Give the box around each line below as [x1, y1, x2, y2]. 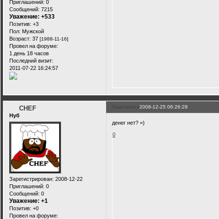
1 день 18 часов [9, 50, 49, 56]
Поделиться [111, 104, 140, 110]
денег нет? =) [112, 119, 145, 126]
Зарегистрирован [9, 175, 52, 182]
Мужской [21, 28, 44, 34]
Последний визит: [9, 57, 53, 64]
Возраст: [9, 35, 31, 42]
